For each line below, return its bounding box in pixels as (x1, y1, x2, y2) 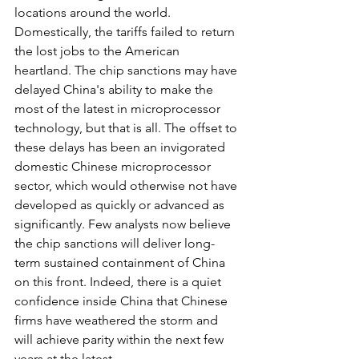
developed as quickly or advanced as (14, 196, 228, 212)
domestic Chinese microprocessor (14, 158, 214, 174)
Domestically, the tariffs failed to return (14, 23, 238, 39)
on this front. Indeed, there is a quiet (14, 273, 224, 289)
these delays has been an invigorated (14, 139, 228, 155)
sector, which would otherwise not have (14, 177, 240, 193)
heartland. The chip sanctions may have (14, 62, 240, 78)
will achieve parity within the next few (14, 331, 227, 347)
